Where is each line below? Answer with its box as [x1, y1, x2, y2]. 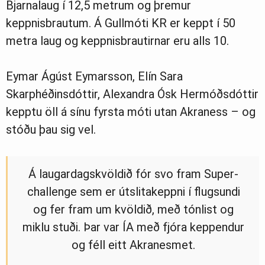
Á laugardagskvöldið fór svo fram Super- [28, 166, 238, 181]
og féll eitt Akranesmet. [72, 237, 195, 252]
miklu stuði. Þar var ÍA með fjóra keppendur [22, 219, 244, 234]
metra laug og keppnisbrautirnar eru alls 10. [6, 33, 229, 48]
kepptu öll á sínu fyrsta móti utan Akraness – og [6, 104, 256, 119]
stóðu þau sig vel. [6, 122, 96, 137]
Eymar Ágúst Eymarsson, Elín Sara [6, 69, 183, 83]
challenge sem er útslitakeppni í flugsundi [27, 184, 240, 199]
